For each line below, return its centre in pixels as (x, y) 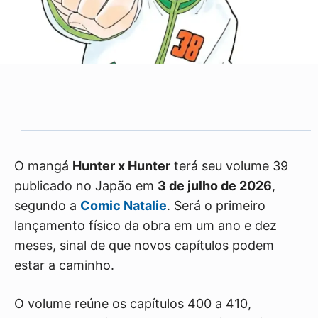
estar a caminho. (64, 265)
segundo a (47, 206)
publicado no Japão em (86, 186)
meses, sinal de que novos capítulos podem (144, 246)
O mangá (43, 166)
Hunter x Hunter (121, 166)
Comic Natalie (124, 206)
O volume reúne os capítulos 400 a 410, (133, 304)
